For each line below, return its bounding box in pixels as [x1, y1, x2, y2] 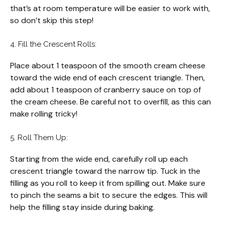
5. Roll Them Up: [10, 133, 68, 143]
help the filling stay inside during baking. [10, 202, 155, 213]
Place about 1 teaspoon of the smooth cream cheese [10, 60, 205, 71]
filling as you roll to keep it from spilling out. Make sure [10, 178, 205, 189]
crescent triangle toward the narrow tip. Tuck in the [10, 166, 200, 177]
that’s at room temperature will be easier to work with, [10, 3, 210, 14]
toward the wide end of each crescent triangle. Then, [10, 72, 205, 83]
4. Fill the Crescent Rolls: [10, 40, 96, 49]
